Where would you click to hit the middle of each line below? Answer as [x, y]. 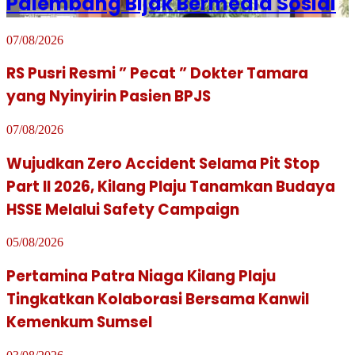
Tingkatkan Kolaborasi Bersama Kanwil [158, 300]
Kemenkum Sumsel [79, 323]
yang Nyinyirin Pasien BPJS [109, 97]
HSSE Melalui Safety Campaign [123, 209]
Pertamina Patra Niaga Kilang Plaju [141, 277]
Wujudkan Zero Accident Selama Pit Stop [163, 163]
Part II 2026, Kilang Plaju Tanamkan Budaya [171, 186]
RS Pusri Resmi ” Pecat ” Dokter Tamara [157, 74]
